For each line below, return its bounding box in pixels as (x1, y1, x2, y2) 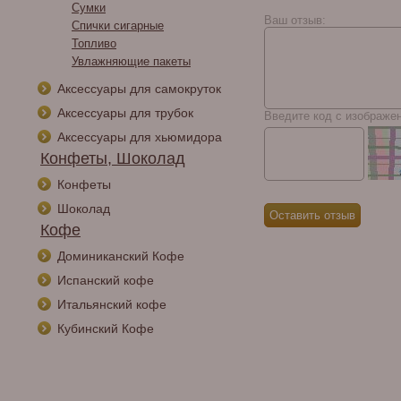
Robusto (257, 4, 304, 20)
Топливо (72, 37, 116, 50)
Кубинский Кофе (57, 321, 154, 336)
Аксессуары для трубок (57, 106, 193, 120)
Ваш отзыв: (264, 13, 326, 27)
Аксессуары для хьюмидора (57, 130, 222, 144)
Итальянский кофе (57, 297, 166, 311)
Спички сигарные (72, 19, 164, 32)
